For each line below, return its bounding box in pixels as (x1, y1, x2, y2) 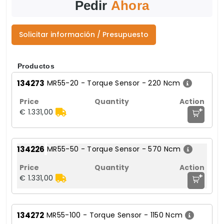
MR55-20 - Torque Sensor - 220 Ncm (47, 78, 180, 88)
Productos (17, 62, 54, 70)
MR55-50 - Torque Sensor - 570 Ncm (47, 144, 181, 154)
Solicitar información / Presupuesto (19, 29, 148, 40)
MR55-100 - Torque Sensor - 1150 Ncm (46, 210, 183, 220)
